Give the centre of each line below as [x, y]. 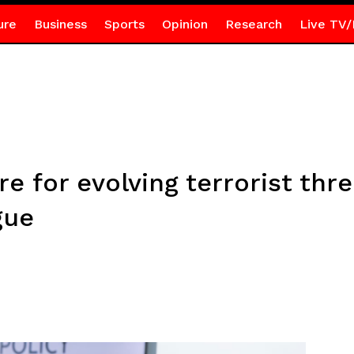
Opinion [185, 24]
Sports [124, 24]
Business [60, 24]
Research [253, 24]
